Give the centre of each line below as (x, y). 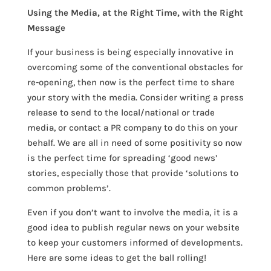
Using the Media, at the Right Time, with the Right (135, 13)
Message (46, 28)
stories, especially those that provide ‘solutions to (132, 173)
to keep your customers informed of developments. (135, 243)
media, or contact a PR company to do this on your (132, 128)
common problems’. (69, 188)
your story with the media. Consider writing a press (135, 97)
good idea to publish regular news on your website (133, 227)
